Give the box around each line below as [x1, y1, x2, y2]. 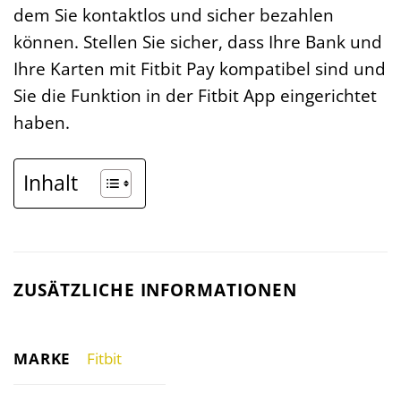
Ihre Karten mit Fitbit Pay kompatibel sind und [13, 56, 386, 81]
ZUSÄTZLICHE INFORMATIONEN [13, 277, 297, 303]
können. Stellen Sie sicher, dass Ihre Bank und [13, 30, 382, 55]
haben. [13, 110, 70, 135]
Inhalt [23, 168, 78, 198]
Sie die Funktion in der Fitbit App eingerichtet [13, 83, 377, 108]
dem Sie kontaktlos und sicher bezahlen [13, 3, 334, 28]
